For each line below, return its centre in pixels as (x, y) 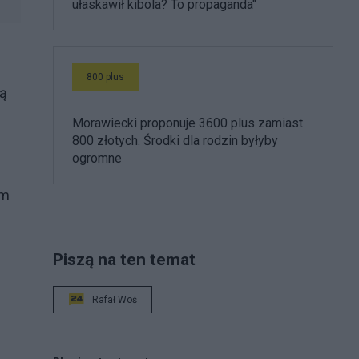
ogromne (97, 158)
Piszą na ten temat (124, 259)
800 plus (105, 77)
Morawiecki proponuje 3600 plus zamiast (188, 123)
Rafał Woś (115, 299)
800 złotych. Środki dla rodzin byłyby (175, 140)
